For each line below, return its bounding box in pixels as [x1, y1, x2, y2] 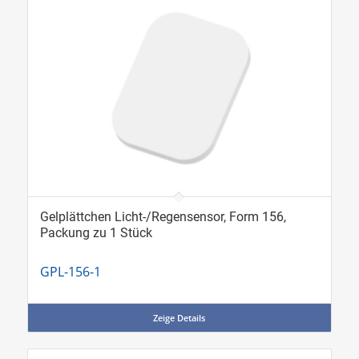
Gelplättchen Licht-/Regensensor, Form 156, [39, 209, 286, 225]
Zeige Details [153, 312, 206, 325]
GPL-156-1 [39, 263, 101, 281]
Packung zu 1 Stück [39, 225, 152, 241]
